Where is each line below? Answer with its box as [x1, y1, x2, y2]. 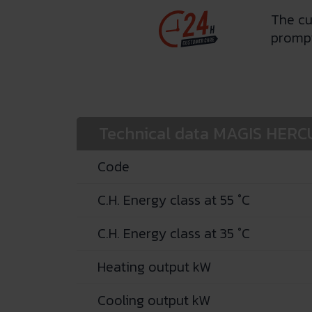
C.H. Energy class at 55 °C [97, 189, 250, 210]
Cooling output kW [97, 289, 210, 311]
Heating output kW [97, 256, 211, 277]
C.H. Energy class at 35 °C [97, 222, 250, 244]
